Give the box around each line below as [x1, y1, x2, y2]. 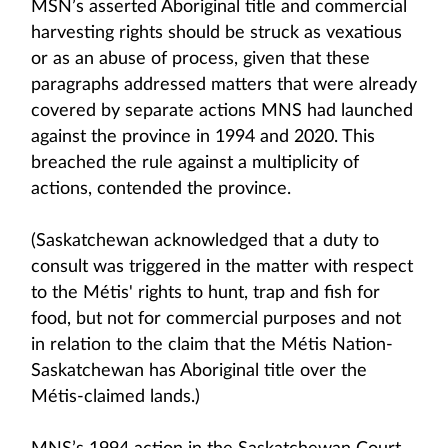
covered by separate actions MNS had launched [31, 102, 413, 120]
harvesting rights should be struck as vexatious [31, 24, 402, 42]
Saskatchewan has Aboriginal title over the [31, 362, 367, 380]
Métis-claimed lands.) [31, 388, 200, 406]
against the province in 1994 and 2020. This [31, 128, 375, 146]
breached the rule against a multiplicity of [31, 154, 359, 172]
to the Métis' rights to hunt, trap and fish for [31, 284, 380, 302]
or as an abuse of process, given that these [31, 50, 370, 68]
